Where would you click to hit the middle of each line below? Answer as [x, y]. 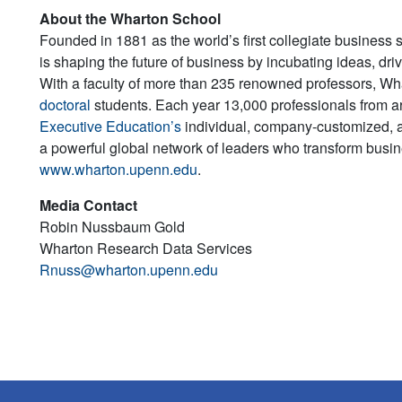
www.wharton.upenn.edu [118, 169]
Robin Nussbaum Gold [112, 226]
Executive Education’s [110, 126]
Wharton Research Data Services [146, 248]
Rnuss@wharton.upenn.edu [129, 269]
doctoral [65, 104]
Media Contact [88, 205]
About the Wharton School [130, 18]
